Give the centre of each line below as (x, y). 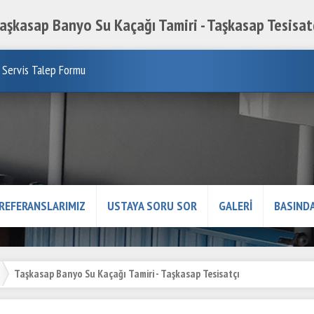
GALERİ (235, 205)
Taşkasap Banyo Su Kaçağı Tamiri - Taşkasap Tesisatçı (127, 273)
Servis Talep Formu (44, 69)
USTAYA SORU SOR (152, 205)
